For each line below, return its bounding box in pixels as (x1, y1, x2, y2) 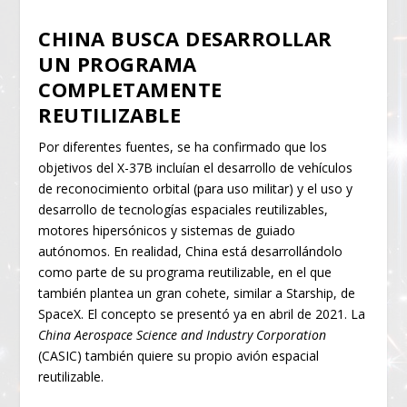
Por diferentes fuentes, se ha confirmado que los (38, 137, 328, 155)
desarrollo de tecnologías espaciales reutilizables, (38, 200, 329, 218)
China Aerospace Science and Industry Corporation (38, 325, 327, 343)
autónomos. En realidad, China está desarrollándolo (38, 242, 343, 260)
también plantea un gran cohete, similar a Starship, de (38, 283, 356, 302)
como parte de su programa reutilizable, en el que (38, 263, 333, 281)
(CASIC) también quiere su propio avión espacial (38, 346, 320, 364)
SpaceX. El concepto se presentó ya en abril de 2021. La (38, 304, 366, 323)
